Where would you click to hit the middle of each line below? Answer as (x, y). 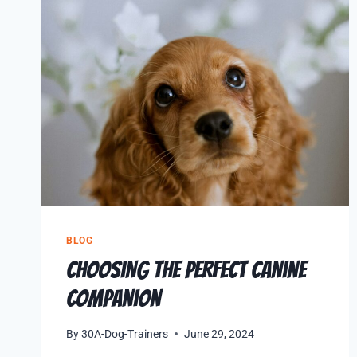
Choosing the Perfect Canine (186, 270)
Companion (114, 299)
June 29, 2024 (220, 333)
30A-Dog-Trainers (125, 333)
